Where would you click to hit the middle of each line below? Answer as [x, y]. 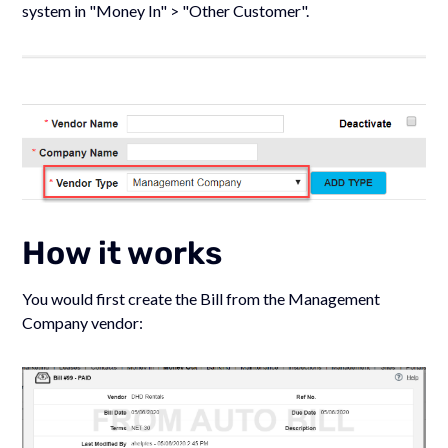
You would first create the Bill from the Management [201, 298]
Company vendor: [83, 322]
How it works [122, 252]
